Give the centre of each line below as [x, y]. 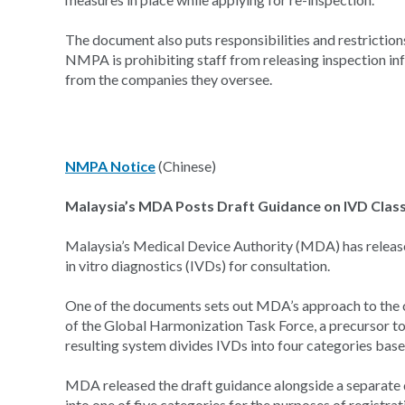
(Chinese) [186, 166]
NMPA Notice [110, 166]
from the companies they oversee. [169, 79]
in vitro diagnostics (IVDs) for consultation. [198, 265]
